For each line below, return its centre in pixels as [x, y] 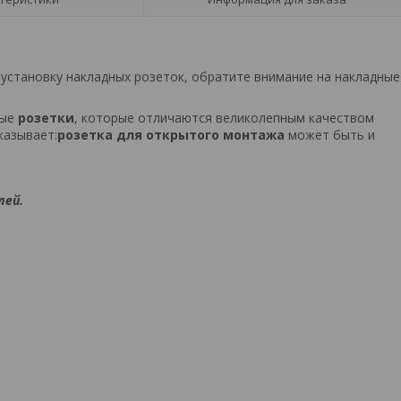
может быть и [330, 134]
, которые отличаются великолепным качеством [224, 117]
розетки [44, 117]
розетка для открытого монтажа [171, 134]
